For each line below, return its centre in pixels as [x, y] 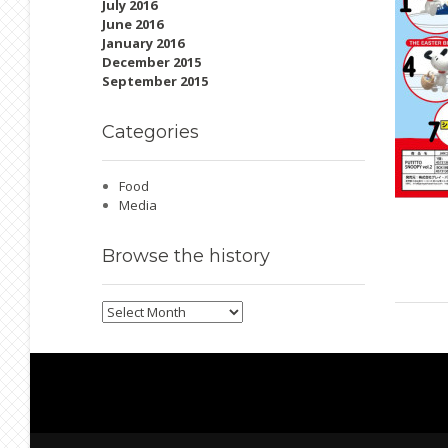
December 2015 [151, 62]
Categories [150, 132]
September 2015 [155, 81]
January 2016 [143, 43]
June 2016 [132, 24]
